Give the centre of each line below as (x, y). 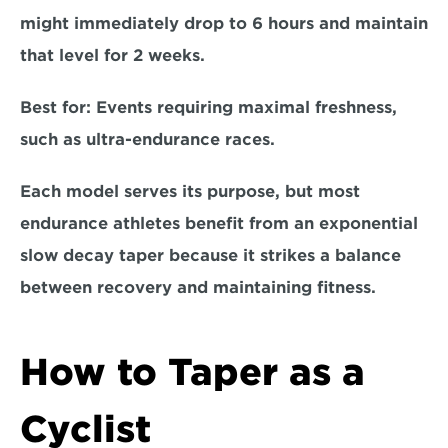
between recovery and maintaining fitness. (198, 287)
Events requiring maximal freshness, (246, 107)
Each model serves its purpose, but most (190, 191)
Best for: (58, 107)
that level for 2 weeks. (117, 55)
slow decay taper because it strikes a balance (210, 255)
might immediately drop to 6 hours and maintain (224, 23)
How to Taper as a (192, 372)
